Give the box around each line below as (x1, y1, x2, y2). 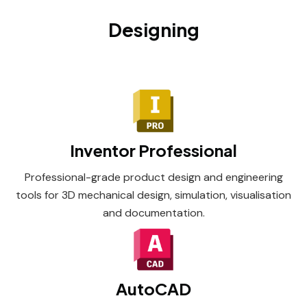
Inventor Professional (70, 140, 237, 160)
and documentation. (102, 206, 205, 220)
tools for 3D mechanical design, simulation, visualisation (16, 188, 291, 202)
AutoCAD (116, 278, 191, 299)
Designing (108, 18, 199, 41)
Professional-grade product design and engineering (24, 170, 283, 184)
